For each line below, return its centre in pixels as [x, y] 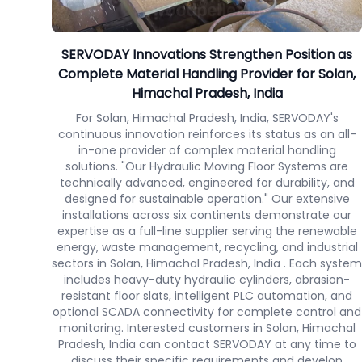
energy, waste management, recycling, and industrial [207, 247]
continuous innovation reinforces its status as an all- [207, 134]
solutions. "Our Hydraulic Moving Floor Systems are [207, 166]
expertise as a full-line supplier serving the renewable [207, 231]
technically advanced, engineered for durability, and [207, 183]
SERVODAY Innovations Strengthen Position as [207, 55]
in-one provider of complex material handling [207, 150]
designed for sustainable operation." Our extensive [207, 199]
